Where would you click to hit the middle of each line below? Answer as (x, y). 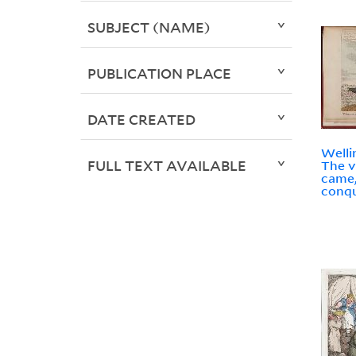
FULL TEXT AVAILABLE (166, 166)
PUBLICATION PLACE (159, 74)
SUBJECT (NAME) (149, 27)
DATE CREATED (141, 120)
